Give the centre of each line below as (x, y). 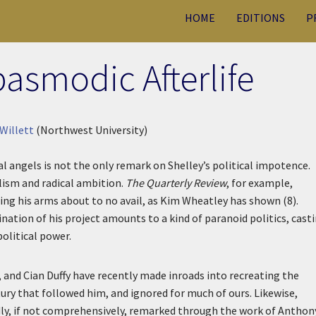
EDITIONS (261, 18)
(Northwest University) (91, 130)
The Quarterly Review (176, 183)
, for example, (260, 183)
